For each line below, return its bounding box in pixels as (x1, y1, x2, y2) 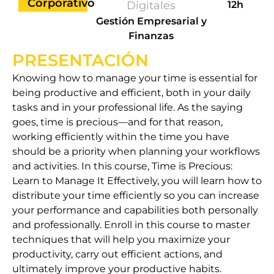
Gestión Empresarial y (95, 15, 207, 27)
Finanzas (128, 30, 174, 42)
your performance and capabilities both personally (12, 204, 258, 216)
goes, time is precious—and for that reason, (12, 116, 223, 128)
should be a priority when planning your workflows (12, 146, 260, 157)
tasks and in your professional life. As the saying (12, 102, 243, 113)
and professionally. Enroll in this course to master (12, 219, 250, 231)
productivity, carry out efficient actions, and (12, 248, 223, 260)
